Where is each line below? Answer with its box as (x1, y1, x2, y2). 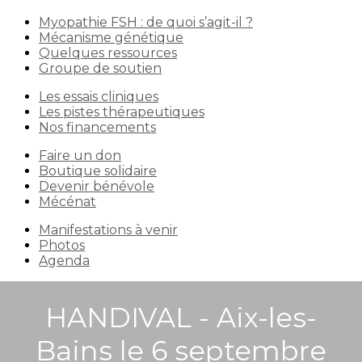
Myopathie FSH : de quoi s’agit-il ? (39, 15, 253, 30)
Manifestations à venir (39, 222, 178, 238)
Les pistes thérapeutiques (39, 104, 204, 120)
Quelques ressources (39, 45, 177, 61)
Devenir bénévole (39, 179, 154, 194)
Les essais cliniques (39, 89, 158, 104)
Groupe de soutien (39, 61, 162, 76)
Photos (39, 238, 85, 253)
